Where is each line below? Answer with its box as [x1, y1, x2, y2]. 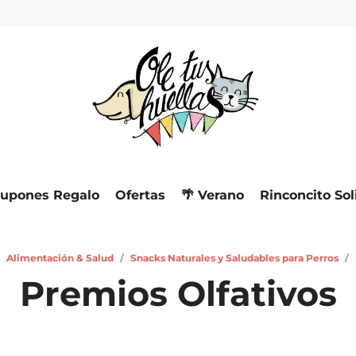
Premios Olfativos [19, 272, 337, 315]
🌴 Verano [180, 187, 244, 203]
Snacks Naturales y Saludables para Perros [130, 251, 339, 264]
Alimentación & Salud [6, 251, 114, 264]
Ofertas [114, 187, 165, 203]
